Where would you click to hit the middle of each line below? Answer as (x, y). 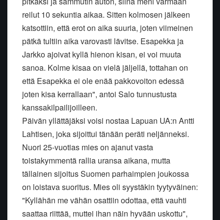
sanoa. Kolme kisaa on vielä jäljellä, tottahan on (105, 67)
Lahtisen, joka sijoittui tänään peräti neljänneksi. (106, 134)
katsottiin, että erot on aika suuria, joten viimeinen (108, 27)
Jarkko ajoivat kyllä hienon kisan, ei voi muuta (102, 54)
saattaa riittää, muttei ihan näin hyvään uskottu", (105, 213)
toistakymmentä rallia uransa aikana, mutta (96, 160)
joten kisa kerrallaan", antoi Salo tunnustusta (99, 94)
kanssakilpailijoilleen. (60, 107)
